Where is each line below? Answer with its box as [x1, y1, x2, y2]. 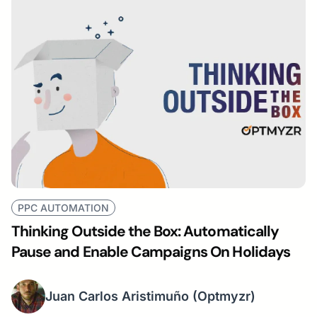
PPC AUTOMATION [18, 201, 109, 214]
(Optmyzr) [192, 289, 255, 304]
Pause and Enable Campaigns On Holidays [11, 241, 290, 262]
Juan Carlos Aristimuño [45, 289, 189, 304]
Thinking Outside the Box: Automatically [11, 221, 279, 241]
